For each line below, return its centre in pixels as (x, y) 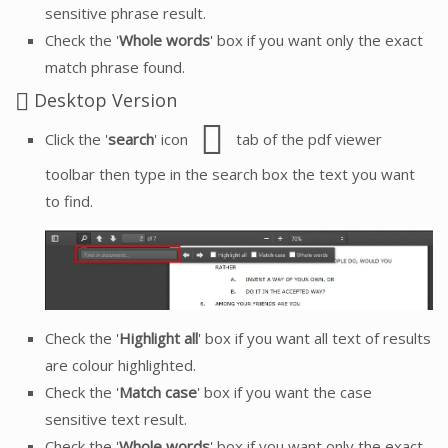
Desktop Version (103, 100)
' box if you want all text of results (314, 338)
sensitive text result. (116, 419)
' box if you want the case (284, 392)
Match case (158, 392)
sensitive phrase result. (125, 13)
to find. (69, 200)
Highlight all (158, 338)
